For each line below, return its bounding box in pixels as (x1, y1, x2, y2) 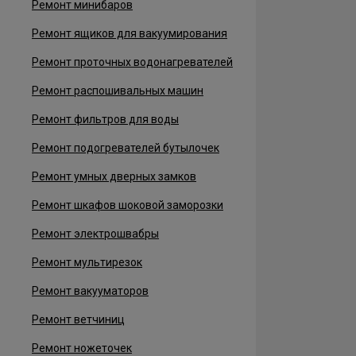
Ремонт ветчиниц (32, 313, 125, 326)
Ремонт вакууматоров (32, 284, 149, 297)
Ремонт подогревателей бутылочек (32, 141, 219, 154)
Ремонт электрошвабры (32, 227, 159, 240)
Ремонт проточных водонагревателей (32, 56, 233, 68)
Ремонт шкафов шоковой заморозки (32, 199, 223, 211)
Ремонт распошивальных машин (32, 84, 203, 97)
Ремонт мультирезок (32, 256, 142, 269)
